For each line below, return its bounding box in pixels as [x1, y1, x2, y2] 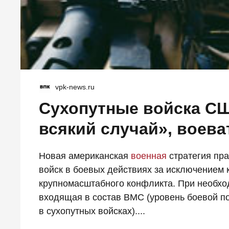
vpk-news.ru [55, 82, 95, 91]
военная [131, 150, 167, 161]
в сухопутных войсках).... [39, 205, 145, 216]
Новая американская [39, 150, 131, 161]
